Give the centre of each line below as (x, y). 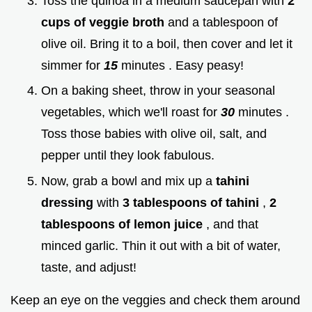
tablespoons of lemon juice (124, 224)
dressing (69, 202)
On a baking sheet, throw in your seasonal (158, 91)
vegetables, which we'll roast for (131, 112)
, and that (232, 224)
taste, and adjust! (89, 267)
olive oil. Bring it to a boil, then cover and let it (167, 44)
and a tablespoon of (223, 22)
